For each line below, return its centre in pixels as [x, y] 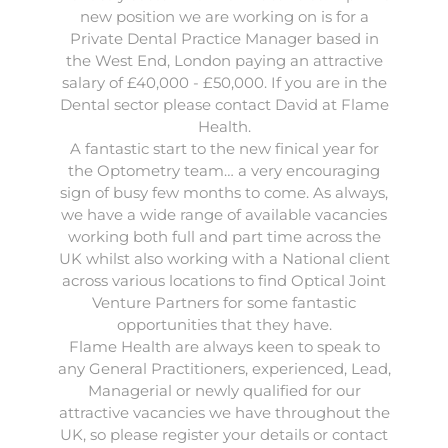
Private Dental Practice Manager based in [224, 38]
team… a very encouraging [280, 170]
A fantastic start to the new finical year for [224, 148]
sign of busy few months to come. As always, [224, 192]
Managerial [131, 390]
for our [334, 390]
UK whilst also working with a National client [224, 258]
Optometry [138, 170]
